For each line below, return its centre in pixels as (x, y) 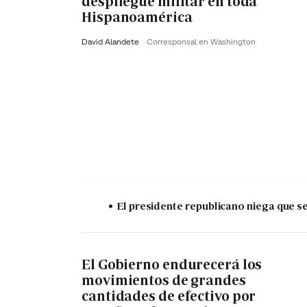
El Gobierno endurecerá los (172, 264)
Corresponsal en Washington (201, 42)
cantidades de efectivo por (169, 296)
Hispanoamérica (137, 17)
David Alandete (111, 42)
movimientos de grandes (164, 280)
